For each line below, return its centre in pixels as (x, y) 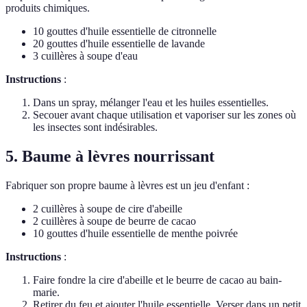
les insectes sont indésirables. (95, 127)
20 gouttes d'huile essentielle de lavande (119, 44)
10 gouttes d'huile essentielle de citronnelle (125, 32)
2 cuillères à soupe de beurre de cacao (114, 221)
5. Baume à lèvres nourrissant (110, 157)
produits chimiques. (48, 8)
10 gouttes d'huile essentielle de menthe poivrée (135, 234)
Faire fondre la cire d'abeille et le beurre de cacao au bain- (157, 280)
